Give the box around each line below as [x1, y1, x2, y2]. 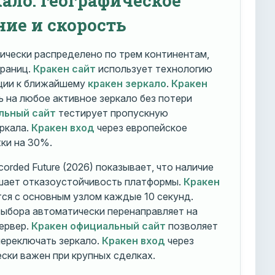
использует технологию [95, 62, 212, 75]
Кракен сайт [33, 62, 96, 75]
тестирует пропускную [55, 106, 168, 119]
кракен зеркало [87, 77, 166, 90]
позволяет [165, 219, 218, 232]
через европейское [94, 121, 187, 134]
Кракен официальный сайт [31, 219, 166, 232]
